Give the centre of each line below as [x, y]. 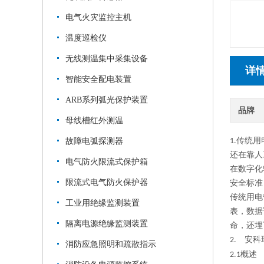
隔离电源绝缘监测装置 [107, 224]
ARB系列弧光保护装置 [107, 100]
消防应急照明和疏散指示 [111, 244]
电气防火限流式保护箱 [107, 162]
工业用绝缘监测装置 [103, 203]
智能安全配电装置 [98, 79]
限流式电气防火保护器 [107, 182]
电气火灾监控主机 [98, 17]
